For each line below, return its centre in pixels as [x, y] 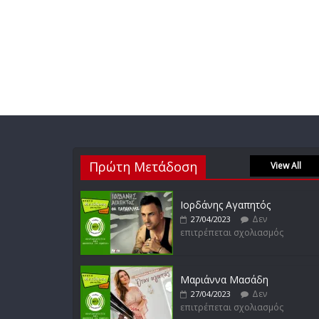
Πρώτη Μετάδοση [143, 167]
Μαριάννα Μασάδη [224, 279]
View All [286, 166]
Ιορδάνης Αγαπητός [225, 205]
